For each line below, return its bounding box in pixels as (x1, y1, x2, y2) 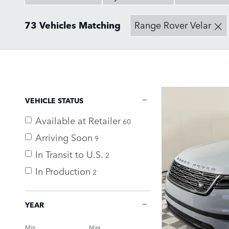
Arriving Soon (35, 130, 93, 144)
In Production (35, 164, 90, 177)
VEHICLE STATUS (25, 95, 83, 105)
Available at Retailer (35, 113, 121, 127)
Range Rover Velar (134, 18, 211, 31)
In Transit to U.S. (35, 147, 103, 161)
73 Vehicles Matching (25, 18, 121, 32)
